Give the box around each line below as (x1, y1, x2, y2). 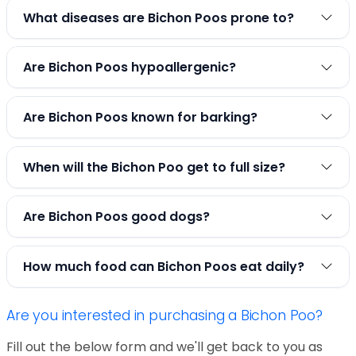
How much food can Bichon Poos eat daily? (23, 257, 304, 276)
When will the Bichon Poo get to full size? (23, 157, 285, 176)
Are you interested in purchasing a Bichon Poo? (6, 306, 323, 326)
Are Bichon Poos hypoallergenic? (23, 58, 236, 77)
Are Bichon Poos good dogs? (23, 207, 210, 226)
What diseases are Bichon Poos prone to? (23, 8, 294, 27)
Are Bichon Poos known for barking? (23, 107, 257, 126)
